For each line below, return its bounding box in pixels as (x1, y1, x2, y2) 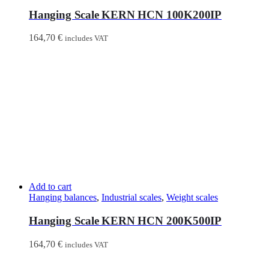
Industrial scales (101, 192, 162, 203)
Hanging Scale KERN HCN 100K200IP (29, 8, 222, 21)
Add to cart (29, 181, 71, 192)
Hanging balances (29, 192, 97, 203)
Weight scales (166, 192, 218, 203)
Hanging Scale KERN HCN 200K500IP (29, 214, 222, 227)
